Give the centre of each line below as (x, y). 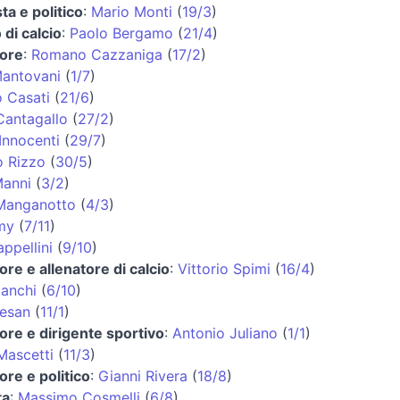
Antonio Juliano (225, 333)
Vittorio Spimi (224, 268)
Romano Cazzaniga (97, 54)
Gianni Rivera (143, 375)
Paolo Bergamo (121, 33)
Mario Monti (132, 11)
